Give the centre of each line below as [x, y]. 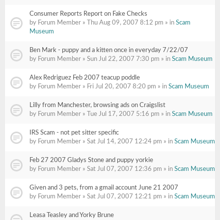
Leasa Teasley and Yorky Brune [72, 215]
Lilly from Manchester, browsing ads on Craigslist [97, 105]
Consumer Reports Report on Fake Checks [88, 14]
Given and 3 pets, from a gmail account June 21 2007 [104, 188]
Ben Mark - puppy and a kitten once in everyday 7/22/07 [109, 50]
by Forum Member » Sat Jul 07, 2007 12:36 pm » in [102, 169]
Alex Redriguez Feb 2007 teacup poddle [85, 78]
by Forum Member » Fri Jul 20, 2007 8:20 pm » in [99, 87]
